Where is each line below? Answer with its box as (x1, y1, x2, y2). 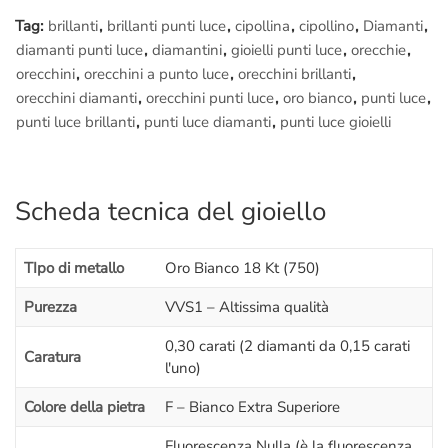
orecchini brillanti (238, 64, 351, 85)
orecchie (351, 40, 406, 61)
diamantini (152, 40, 222, 61)
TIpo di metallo (24, 257, 124, 278)
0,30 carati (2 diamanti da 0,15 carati (165, 335, 410, 356)
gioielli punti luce (231, 40, 342, 61)
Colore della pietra (24, 396, 145, 417)
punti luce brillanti (16, 112, 135, 133)
